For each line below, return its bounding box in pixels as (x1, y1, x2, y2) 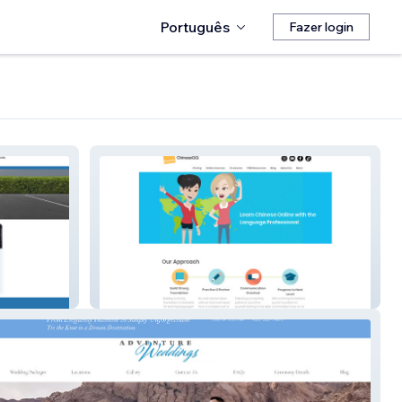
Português (160, 18, 230, 36)
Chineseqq (104, 286, 168, 303)
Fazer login (289, 19, 354, 35)
